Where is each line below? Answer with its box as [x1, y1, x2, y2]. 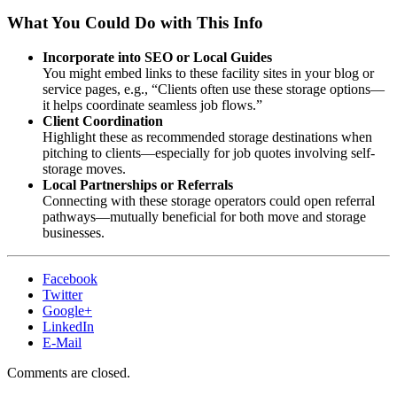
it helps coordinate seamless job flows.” [43, 97, 262, 113]
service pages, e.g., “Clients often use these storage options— [43, 82, 385, 97]
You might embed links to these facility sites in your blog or [43, 66, 374, 82]
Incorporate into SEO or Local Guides [43, 50, 272, 66]
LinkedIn [43, 319, 94, 335]
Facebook [43, 271, 97, 287]
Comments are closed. [7, 365, 130, 381]
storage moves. [43, 161, 126, 177]
